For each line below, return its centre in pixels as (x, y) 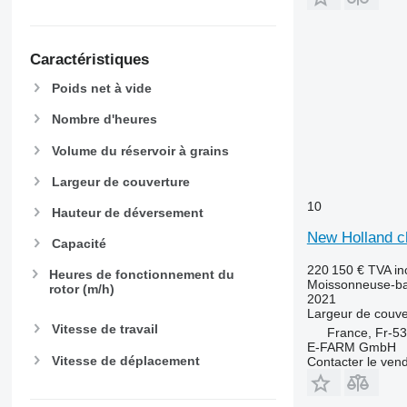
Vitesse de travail (104, 329)
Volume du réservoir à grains (140, 150)
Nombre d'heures (104, 119)
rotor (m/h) (82, 289)
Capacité (79, 244)
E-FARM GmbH (351, 347)
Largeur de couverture (120, 181)
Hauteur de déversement (127, 212)
